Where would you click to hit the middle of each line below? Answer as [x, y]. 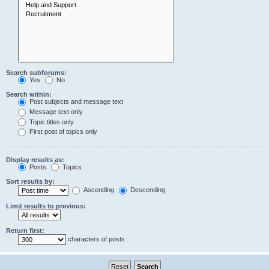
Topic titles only [51, 122]
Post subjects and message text [75, 102]
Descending [147, 190]
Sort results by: [30, 182]
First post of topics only [62, 132]
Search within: [29, 95]
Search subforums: [36, 72]
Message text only [55, 111]
